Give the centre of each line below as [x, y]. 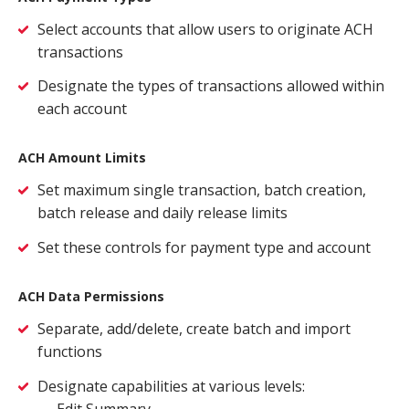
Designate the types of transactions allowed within [211, 86]
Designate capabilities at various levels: [173, 386]
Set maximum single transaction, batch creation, [202, 190]
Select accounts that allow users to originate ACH [205, 29]
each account [82, 109]
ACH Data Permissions [91, 297]
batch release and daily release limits [163, 213]
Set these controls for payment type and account [204, 248]
